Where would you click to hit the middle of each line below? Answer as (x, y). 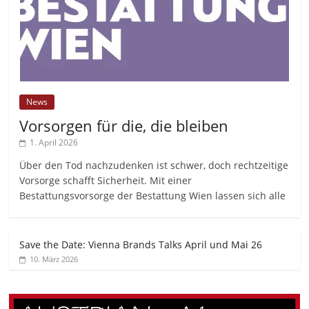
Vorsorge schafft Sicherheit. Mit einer (106, 181)
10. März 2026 (54, 259)
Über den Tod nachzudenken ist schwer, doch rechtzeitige (154, 166)
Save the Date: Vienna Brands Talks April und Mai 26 (141, 245)
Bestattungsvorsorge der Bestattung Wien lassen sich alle (153, 196)
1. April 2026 (54, 143)
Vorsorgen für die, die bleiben (124, 126)
